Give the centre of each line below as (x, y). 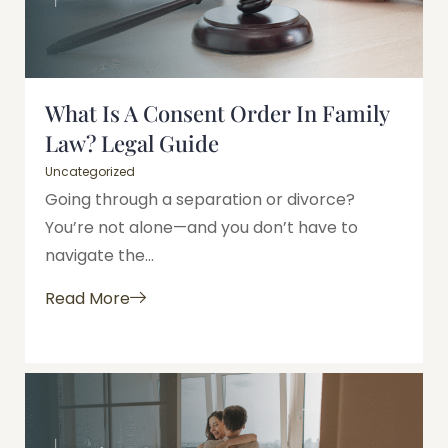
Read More (87, 298)
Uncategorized (90, 172)
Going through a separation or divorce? (200, 200)
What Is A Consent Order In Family (217, 113)
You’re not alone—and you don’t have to (201, 228)
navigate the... (99, 256)
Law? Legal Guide (132, 143)
